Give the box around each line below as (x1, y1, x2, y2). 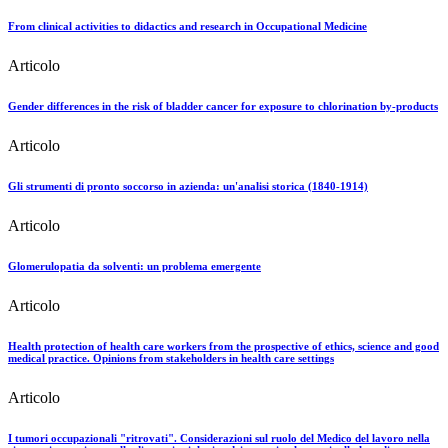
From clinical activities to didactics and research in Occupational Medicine (8, 20, 367, 33)
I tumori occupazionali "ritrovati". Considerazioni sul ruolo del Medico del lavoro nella (8, 431, 430, 444)
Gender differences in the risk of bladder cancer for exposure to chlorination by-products (8, 100, 438, 112)
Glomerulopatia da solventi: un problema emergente (8, 259, 261, 272)
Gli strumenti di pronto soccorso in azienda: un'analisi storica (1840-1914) (8, 179, 368, 192)
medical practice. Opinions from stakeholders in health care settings (8, 351, 334, 364)
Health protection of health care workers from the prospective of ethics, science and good (8, 339, 439, 352)
